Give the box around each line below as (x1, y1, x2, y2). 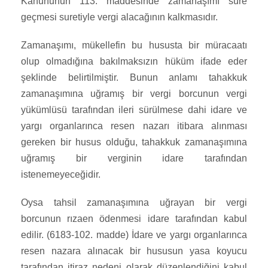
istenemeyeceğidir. (21, 169, 100, 180)
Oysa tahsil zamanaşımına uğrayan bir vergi (21, 197, 247, 208)
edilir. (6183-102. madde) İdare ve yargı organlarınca (21, 230, 247, 240)
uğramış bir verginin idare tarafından (21, 153, 247, 164)
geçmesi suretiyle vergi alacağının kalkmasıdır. (21, 12, 218, 23)
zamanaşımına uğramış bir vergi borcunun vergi (21, 89, 247, 99)
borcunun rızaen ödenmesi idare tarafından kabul (21, 214, 247, 224)
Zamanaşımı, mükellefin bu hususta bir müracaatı (21, 40, 247, 51)
